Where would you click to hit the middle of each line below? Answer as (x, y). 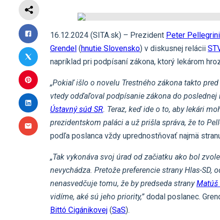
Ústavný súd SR (77, 110)
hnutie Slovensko (110, 49)
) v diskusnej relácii (174, 49)
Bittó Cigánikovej (79, 210)
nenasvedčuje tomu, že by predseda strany (123, 184)
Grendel (63, 49)
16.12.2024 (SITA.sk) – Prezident (108, 35)
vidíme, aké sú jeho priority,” (97, 197)
